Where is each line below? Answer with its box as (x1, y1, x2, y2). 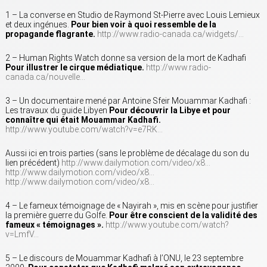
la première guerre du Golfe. (5, 210, 109, 220)
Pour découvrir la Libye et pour (109, 105, 231, 115)
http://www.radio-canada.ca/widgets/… (97, 29, 244, 39)
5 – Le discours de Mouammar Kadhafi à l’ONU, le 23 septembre (5, 253, 243, 263)
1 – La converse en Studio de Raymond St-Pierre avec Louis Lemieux (5, 10, 260, 20)
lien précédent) (5, 157, 61, 167)
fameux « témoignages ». (5, 219, 104, 229)
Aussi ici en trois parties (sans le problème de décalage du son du (5, 148, 249, 158)
